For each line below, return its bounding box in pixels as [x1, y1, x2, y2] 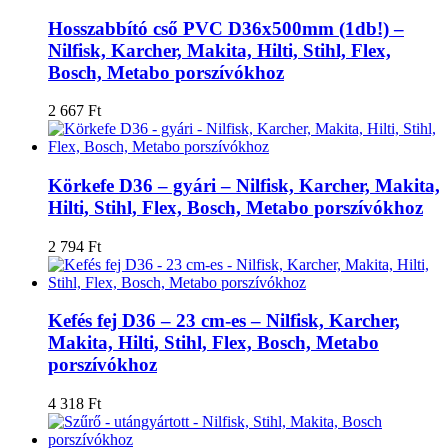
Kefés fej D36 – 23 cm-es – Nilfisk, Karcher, [48, 310, 400, 332]
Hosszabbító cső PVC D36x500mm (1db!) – [48, 17, 404, 39]
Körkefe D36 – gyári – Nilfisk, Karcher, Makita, [48, 175, 440, 197]
